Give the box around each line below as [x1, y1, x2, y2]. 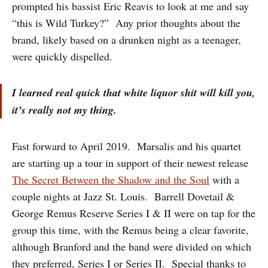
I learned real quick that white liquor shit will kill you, [12, 85, 255, 100]
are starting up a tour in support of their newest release [12, 156, 248, 170]
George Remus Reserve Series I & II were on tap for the [12, 206, 255, 220]
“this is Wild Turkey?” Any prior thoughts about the [12, 16, 240, 30]
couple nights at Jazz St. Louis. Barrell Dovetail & [12, 189, 234, 203]
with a [209, 172, 239, 187]
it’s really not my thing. [12, 102, 117, 117]
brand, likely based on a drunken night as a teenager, [12, 32, 241, 47]
